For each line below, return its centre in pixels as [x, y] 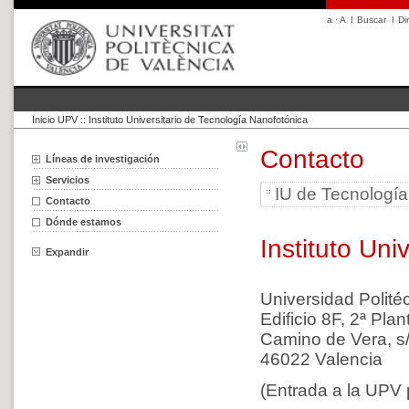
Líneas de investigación [103, 159]
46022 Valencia [322, 359]
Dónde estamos [84, 222]
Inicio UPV [55, 120]
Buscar [372, 20]
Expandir [67, 252]
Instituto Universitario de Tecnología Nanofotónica [198, 120]
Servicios [68, 180]
